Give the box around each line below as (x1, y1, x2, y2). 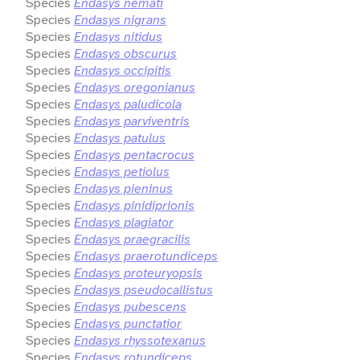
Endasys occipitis (74, 61, 171, 79)
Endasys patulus (74, 129, 166, 146)
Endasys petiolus (74, 162, 170, 180)
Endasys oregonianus (74, 78, 195, 96)
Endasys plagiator (74, 213, 174, 231)
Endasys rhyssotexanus (74, 331, 206, 349)
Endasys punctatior (74, 314, 182, 332)
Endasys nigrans (74, 10, 166, 28)
